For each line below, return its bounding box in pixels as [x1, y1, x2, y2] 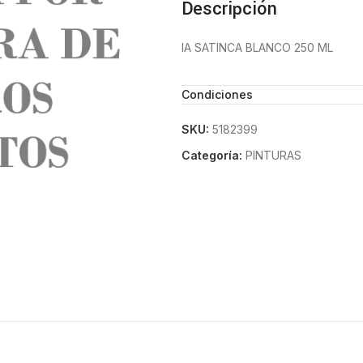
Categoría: [181, 148, 242, 162]
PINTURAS [246, 148, 301, 162]
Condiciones [181, 88, 253, 101]
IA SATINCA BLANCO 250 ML [181, 41, 333, 54]
